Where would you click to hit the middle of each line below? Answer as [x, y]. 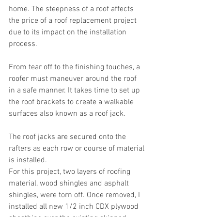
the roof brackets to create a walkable [72, 102]
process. [23, 44]
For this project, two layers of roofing [70, 172]
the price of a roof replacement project [74, 21]
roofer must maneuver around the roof [74, 79]
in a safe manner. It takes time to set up [75, 90]
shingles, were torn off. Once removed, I [75, 195]
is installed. [28, 160]
